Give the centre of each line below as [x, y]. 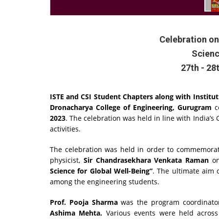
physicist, [67, 160]
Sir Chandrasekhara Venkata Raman [146, 160]
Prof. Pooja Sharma [84, 202]
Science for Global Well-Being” [101, 171]
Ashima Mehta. [76, 213]
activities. [65, 129]
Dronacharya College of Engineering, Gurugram [131, 108]
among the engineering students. [105, 182]
